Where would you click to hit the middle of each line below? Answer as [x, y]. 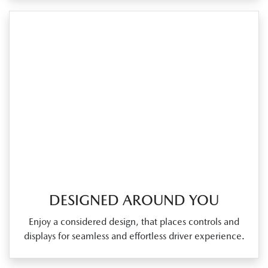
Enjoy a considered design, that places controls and [134, 222]
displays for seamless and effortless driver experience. [134, 236]
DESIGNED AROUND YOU [134, 200]
